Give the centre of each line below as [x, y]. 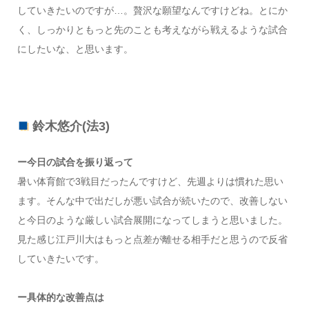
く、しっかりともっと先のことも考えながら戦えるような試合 [152, 29]
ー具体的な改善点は [60, 297]
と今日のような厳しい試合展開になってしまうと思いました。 [152, 220]
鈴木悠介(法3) [71, 126]
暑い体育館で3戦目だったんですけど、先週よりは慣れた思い [150, 181]
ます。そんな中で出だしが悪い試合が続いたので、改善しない [152, 200]
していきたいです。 [60, 258]
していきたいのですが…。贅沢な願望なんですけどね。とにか [152, 10]
